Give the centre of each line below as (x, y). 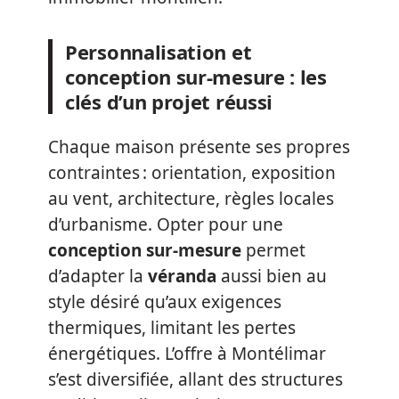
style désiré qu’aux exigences (165, 301)
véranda (182, 276)
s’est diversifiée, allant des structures (195, 379)
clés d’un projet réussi (169, 102)
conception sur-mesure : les (196, 77)
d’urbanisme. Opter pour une (166, 224)
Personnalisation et (159, 52)
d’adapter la (98, 276)
